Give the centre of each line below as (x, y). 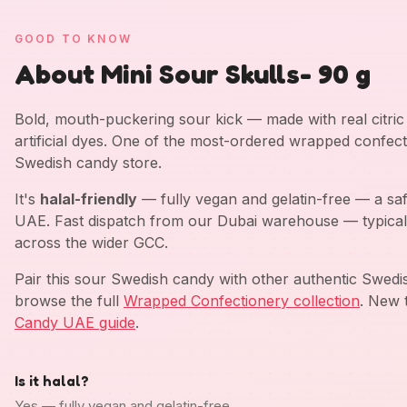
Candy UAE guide (75, 322)
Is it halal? (52, 380)
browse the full (69, 300)
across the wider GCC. (91, 242)
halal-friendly (89, 199)
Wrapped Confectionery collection (242, 300)
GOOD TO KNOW (73, 38)
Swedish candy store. (88, 162)
